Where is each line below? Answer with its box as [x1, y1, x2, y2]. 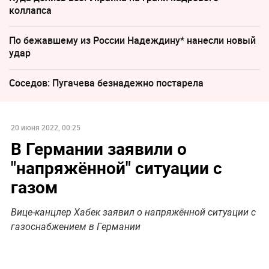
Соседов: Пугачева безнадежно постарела [9, 76, 204, 90]
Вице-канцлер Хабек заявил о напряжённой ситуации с [10, 207, 256, 219]
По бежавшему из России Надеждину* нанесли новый [9, 34, 256, 47]
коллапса [9, 4, 52, 17]
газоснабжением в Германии [10, 221, 141, 233]
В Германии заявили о [10, 137, 187, 160]
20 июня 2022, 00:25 [10, 122, 80, 133]
